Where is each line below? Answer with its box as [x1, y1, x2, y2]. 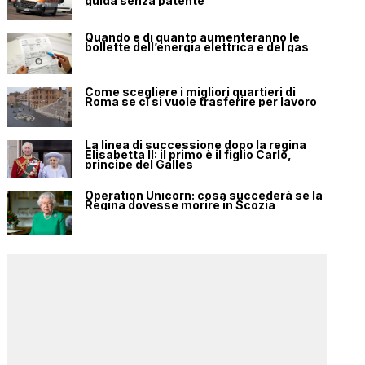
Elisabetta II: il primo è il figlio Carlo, [85, 147, 292, 162]
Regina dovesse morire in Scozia [85, 198, 275, 213]
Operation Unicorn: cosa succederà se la [85, 188, 323, 203]
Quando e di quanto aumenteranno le [85, 30, 300, 45]
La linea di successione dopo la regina [85, 138, 306, 152]
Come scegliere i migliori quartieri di [85, 85, 296, 99]
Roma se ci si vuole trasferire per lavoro [85, 95, 317, 109]
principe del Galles [85, 157, 193, 172]
